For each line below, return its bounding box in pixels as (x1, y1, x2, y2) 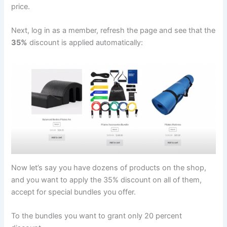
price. (11, 2, 30, 12)
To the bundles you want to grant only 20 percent (11, 211, 182, 221)
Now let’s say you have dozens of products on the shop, (11, 163, 207, 172)
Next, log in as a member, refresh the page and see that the (11, 26, 216, 35)
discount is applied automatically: (27, 38, 143, 48)
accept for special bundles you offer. (11, 187, 136, 197)
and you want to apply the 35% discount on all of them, (11, 175, 202, 184)
